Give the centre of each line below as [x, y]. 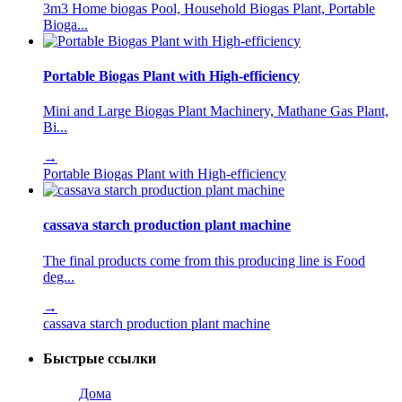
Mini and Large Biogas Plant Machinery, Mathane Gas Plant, [216, 111]
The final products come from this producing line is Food [204, 260]
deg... [59, 276]
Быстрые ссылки [100, 358]
